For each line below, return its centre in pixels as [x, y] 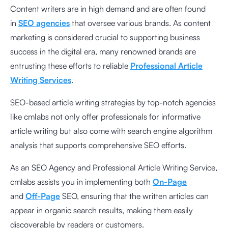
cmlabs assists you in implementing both [81, 181]
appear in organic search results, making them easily [102, 210]
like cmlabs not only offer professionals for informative [105, 116]
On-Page [170, 181]
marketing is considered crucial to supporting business [105, 37]
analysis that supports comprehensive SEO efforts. [98, 145]
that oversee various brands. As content [140, 23]
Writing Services [41, 80]
